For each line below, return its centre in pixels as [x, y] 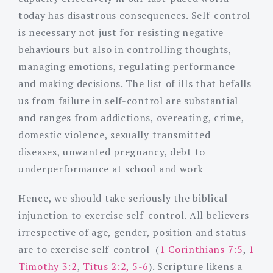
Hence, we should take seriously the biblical [123, 198]
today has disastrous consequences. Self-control [134, 15]
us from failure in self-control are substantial [128, 100]
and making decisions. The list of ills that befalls [135, 83]
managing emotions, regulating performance [127, 66]
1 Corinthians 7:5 [201, 249]
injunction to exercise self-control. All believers [134, 215]
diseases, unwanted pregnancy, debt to [112, 151]
